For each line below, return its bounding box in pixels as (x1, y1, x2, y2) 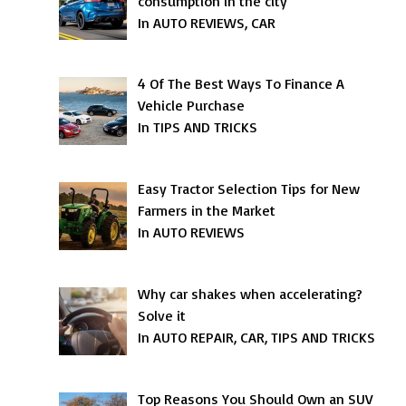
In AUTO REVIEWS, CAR (138, 13, 276, 32)
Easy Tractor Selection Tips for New (138, 179, 361, 198)
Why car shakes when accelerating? (138, 284, 363, 303)
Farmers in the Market (138, 201, 276, 220)
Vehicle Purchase (138, 96, 246, 115)
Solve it (138, 305, 187, 324)
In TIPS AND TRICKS (138, 118, 258, 137)
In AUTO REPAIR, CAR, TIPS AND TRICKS (138, 327, 376, 346)
